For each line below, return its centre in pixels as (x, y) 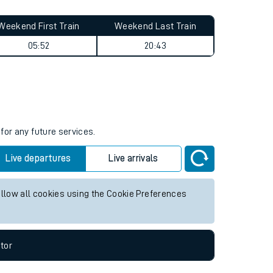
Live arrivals (133, 219)
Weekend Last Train (156, 87)
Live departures (38, 219)
